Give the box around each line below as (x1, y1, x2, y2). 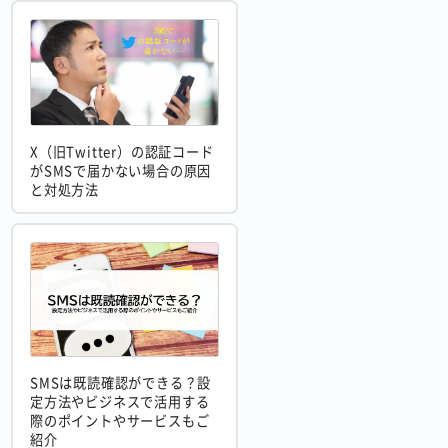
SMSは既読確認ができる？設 (30, 373, 212, 393)
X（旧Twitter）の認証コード (30, 141, 214, 161)
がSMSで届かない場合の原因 (30, 160, 212, 180)
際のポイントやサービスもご (30, 411, 210, 431)
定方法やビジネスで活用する (30, 392, 210, 412)
